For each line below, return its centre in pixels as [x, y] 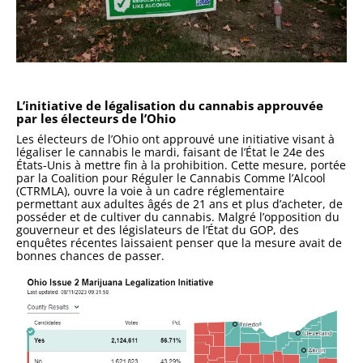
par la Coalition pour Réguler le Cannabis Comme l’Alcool [171, 178]
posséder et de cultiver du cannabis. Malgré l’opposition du [178, 217]
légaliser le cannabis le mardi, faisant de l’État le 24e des [171, 152]
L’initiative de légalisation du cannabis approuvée [170, 105]
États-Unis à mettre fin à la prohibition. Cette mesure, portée [181, 165]
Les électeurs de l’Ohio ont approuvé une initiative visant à [175, 139]
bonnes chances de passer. [90, 256]
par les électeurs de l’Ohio [96, 118]
